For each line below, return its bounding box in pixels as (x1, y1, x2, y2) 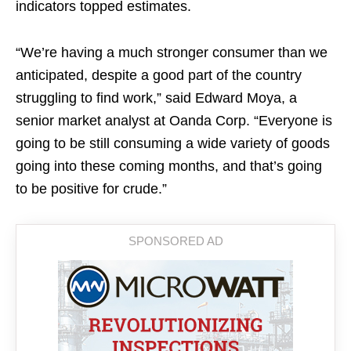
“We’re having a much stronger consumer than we (16, 45, 327, 60)
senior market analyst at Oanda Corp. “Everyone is (16, 113, 332, 128)
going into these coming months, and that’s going (16, 158, 322, 174)
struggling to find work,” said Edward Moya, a (16, 90, 297, 106)
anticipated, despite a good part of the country (16, 67, 302, 83)
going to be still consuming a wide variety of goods (16, 136, 330, 151)
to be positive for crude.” (16, 181, 167, 197)
